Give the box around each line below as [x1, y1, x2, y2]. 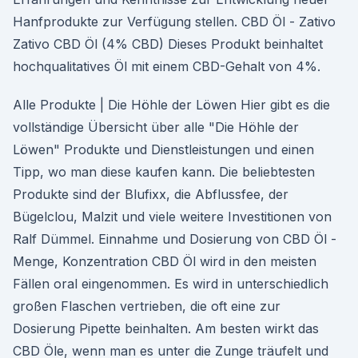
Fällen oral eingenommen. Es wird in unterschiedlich [13, 276, 328, 292]
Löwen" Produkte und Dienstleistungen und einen [13, 141, 314, 157]
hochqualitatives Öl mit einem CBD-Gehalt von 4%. [13, 58, 320, 74]
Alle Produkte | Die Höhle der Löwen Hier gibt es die [13, 97, 330, 113]
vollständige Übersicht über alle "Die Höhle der [13, 119, 299, 135]
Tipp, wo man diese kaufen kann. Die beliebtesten [13, 164, 315, 180]
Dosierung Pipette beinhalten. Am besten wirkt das [13, 320, 319, 336]
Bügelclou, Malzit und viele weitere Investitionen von [13, 209, 332, 225]
